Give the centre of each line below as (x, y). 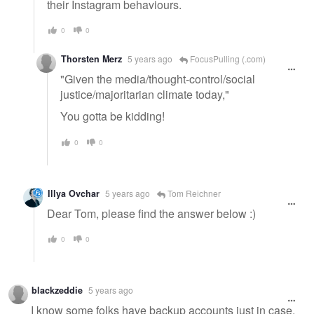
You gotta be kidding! (112, 116)
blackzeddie (57, 291)
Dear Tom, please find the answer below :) (151, 213)
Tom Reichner (193, 193)
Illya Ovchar (74, 193)
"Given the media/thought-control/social (158, 78)
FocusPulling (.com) (227, 59)
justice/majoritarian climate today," (145, 94)
